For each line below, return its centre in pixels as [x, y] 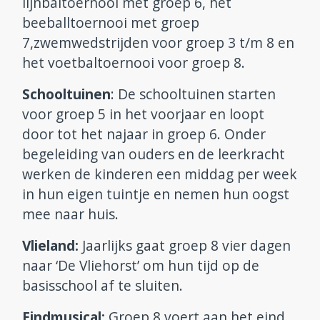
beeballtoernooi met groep [111, 22]
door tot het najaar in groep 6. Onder [144, 134]
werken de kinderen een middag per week [160, 174]
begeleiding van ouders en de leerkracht [154, 154]
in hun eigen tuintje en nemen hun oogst [156, 194]
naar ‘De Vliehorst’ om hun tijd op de [141, 265]
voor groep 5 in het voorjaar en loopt [143, 114]
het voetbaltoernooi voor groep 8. [134, 62]
